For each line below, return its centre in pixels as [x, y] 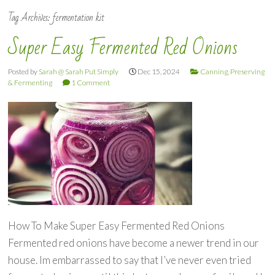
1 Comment [91, 83]
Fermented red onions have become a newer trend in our [134, 243]
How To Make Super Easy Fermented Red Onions [117, 226]
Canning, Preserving [233, 72]
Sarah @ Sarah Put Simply [79, 72]
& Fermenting [30, 83]
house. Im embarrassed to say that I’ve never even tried [130, 260]
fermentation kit [79, 18]
